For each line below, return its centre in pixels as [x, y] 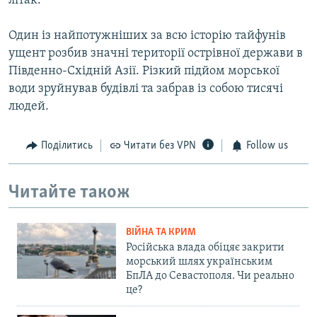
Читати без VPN [160, 146]
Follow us [267, 146]
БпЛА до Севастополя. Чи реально [210, 276]
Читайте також [69, 192]
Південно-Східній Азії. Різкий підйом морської [144, 71]
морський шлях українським [199, 262]
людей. [29, 107]
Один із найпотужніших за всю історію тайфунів [147, 36]
